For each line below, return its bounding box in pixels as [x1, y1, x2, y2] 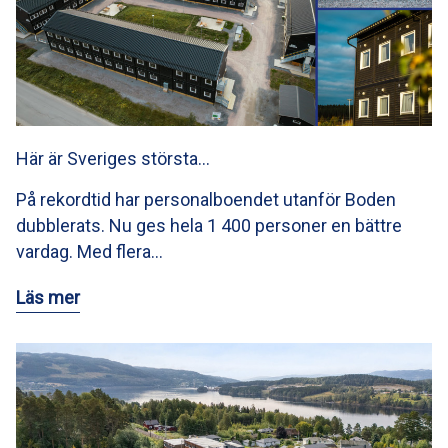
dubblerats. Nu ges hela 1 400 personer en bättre [16, 214, 402, 236]
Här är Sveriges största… [16, 147, 210, 169]
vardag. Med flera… [16, 240, 163, 262]
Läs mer [16, 286, 80, 308]
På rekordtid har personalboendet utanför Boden [16, 188, 396, 210]
